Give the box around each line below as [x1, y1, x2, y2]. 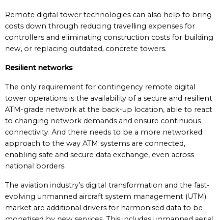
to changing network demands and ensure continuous [5, 116, 201, 125]
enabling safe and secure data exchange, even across [5, 150, 194, 159]
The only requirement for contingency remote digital [5, 82, 195, 91]
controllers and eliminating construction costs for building [5, 33, 213, 42]
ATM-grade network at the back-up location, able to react [5, 105, 212, 114]
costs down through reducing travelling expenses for [5, 22, 195, 30]
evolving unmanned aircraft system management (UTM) [5, 192, 206, 201]
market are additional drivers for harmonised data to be [5, 203, 203, 212]
